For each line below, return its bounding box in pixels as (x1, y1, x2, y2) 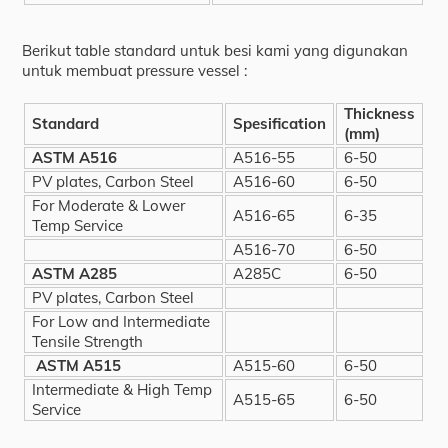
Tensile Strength (32, 331, 144, 351)
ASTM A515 (32, 355, 122, 375)
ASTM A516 (32, 147, 118, 167)
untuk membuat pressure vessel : (22, 61, 248, 81)
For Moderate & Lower (32, 195, 186, 215)
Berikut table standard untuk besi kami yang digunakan (22, 41, 409, 61)
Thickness (344, 103, 416, 123)
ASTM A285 (32, 263, 118, 283)
